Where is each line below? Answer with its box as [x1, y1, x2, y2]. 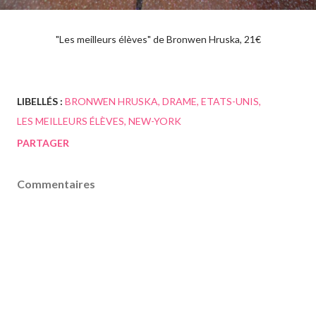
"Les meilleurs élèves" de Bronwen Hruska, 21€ [63, 33, 261, 46]
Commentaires [17, 177, 95, 191]
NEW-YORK [128, 115, 181, 128]
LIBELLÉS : [17, 95, 63, 108]
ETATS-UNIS [201, 95, 259, 108]
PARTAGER [17, 137, 69, 150]
